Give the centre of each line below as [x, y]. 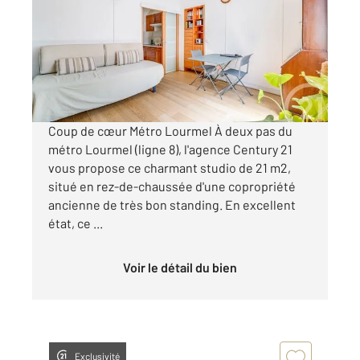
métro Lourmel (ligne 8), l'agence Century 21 [170, 149]
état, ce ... [76, 223]
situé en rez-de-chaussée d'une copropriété [172, 186]
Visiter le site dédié [97, 84]
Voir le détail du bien [184, 267]
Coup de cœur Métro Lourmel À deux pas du [170, 130]
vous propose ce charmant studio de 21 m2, [170, 167]
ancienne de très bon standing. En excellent [172, 204]
